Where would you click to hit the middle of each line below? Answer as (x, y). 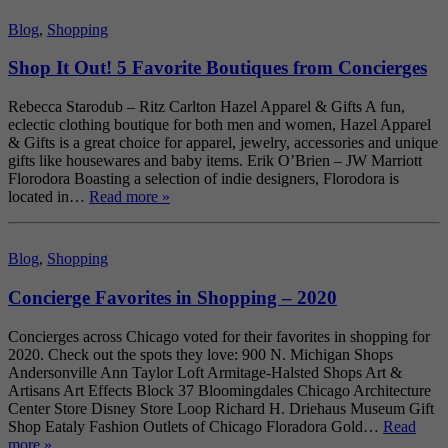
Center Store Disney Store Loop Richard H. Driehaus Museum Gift (221, 408)
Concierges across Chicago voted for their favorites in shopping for (219, 336)
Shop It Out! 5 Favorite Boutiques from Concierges (217, 68)
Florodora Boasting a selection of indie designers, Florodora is (203, 179)
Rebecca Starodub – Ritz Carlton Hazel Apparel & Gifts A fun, (206, 107)
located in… (48, 197)
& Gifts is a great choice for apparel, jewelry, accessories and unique (223, 143)
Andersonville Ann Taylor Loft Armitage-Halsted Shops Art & (205, 372)
